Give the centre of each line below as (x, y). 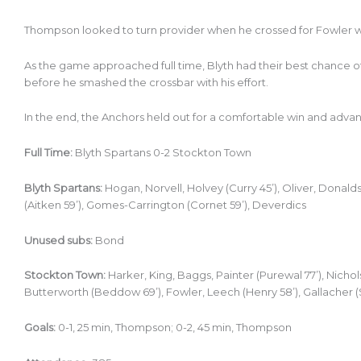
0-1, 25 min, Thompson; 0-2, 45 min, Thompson (175, 328)
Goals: (40, 328)
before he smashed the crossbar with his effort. (147, 82)
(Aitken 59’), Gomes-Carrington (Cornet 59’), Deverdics (166, 204)
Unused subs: (58, 240)
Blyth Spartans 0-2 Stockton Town (163, 153)
